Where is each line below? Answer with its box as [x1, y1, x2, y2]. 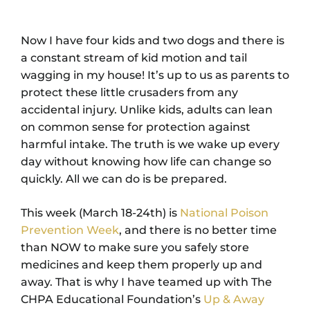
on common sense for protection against [21, 120, 250, 134]
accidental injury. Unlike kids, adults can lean [21, 102, 273, 116]
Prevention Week [21, 223, 119, 237]
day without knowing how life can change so [21, 154, 271, 168]
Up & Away [203, 292, 264, 306]
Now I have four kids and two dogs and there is [21, 33, 284, 47]
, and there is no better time [119, 223, 277, 237]
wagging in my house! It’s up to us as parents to [21, 68, 289, 82]
